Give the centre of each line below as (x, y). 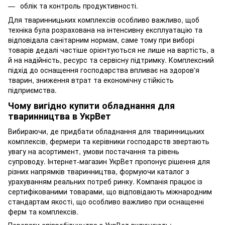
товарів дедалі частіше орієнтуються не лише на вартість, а (111, 50)
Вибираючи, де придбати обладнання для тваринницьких (106, 131)
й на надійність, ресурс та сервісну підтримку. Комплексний (111, 60)
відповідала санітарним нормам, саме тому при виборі (101, 40)
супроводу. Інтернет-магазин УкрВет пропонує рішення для (109, 161)
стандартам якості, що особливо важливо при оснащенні (106, 201)
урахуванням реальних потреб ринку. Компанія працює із (105, 181)
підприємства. (32, 90)
